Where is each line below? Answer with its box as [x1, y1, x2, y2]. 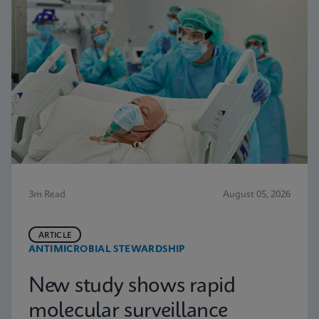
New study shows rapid [28, 276, 236, 297]
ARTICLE [38, 231, 72, 240]
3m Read [28, 190, 66, 199]
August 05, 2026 [223, 190, 291, 199]
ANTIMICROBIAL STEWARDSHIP [28, 245, 185, 254]
